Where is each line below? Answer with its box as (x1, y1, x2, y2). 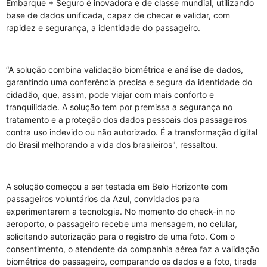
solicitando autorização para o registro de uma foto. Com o (6, 231, 235, 241)
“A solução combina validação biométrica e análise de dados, (6, 64, 243, 74)
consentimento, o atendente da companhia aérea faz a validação (6, 244, 259, 254)
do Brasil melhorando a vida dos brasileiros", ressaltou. (6, 139, 218, 150)
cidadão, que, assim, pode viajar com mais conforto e (6, 89, 214, 100)
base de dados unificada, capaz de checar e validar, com (6, 10, 230, 20)
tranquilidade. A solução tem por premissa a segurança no (6, 102, 232, 112)
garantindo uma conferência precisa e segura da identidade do (6, 77, 252, 87)
